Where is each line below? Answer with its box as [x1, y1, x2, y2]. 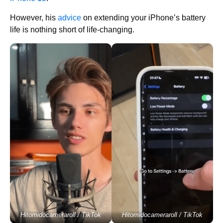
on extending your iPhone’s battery [81, 13, 206, 22]
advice [58, 13, 81, 22]
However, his [10, 13, 58, 22]
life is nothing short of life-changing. [10, 25, 134, 34]
